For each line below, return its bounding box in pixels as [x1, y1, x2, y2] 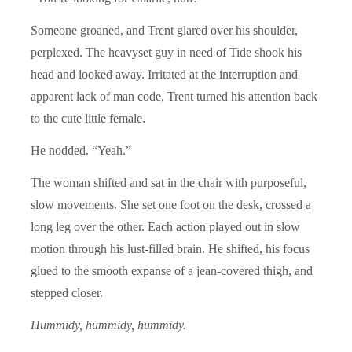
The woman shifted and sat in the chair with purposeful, [31, 175, 306, 189]
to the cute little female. [31, 111, 145, 125]
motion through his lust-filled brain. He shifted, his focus [31, 241, 310, 255]
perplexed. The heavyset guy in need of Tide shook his [31, 45, 302, 59]
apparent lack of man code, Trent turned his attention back [31, 89, 317, 103]
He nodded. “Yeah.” [31, 143, 131, 157]
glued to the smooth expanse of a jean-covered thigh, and [31, 263, 313, 277]
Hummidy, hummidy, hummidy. [31, 317, 186, 332]
